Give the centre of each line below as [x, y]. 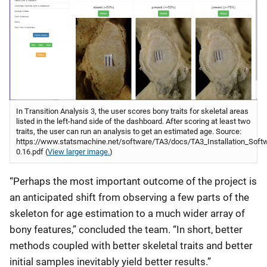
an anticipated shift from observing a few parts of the [129, 197]
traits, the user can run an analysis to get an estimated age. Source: [129, 131]
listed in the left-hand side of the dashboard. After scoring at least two [133, 121]
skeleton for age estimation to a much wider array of [127, 213]
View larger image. [79, 151]
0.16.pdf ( [32, 151]
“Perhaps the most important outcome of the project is [133, 181]
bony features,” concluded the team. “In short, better [126, 229]
